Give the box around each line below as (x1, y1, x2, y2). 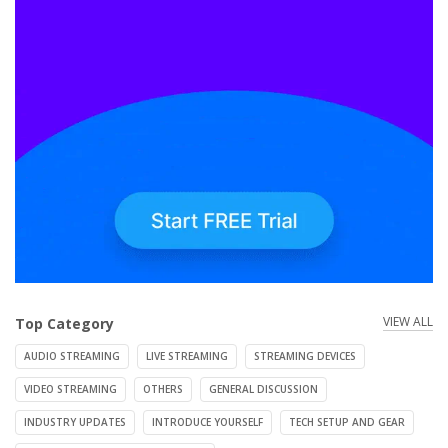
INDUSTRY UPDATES (24, 415, 126, 429)
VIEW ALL (383, 313, 433, 330)
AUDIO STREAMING (24, 349, 120, 363)
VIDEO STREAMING (24, 382, 117, 396)
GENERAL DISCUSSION (209, 382, 318, 396)
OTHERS (143, 382, 183, 396)
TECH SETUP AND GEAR (289, 415, 405, 429)
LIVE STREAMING (146, 349, 228, 363)
